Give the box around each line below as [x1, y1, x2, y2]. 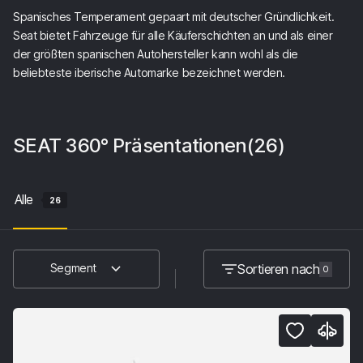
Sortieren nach [237, 260, 320, 277]
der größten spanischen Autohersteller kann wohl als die [13, 47, 298, 61]
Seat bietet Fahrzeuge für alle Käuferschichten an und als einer [13, 28, 333, 42]
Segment [49, 261, 96, 275]
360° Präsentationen [65, 134, 247, 157]
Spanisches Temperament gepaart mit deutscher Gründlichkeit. [13, 10, 335, 23]
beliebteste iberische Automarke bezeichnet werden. [13, 66, 285, 79]
